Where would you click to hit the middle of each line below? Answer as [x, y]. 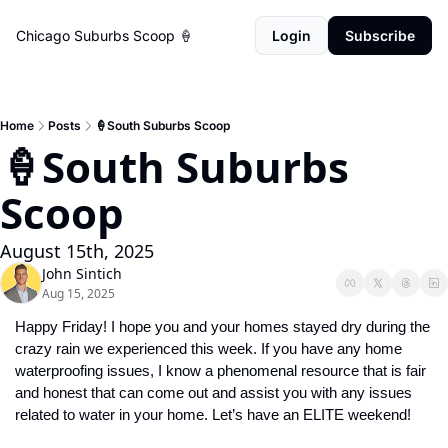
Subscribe [380, 35]
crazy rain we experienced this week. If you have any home [208, 348]
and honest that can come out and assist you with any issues [213, 392]
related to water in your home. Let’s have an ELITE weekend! [213, 414]
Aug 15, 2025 [78, 293]
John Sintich [82, 273]
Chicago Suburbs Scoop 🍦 [104, 35]
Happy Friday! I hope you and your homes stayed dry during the [222, 326]
